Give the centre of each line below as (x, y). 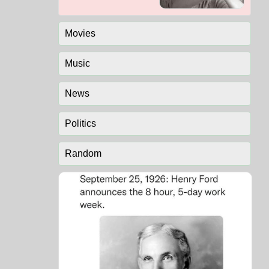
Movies (80, 34)
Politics (80, 124)
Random (83, 154)
